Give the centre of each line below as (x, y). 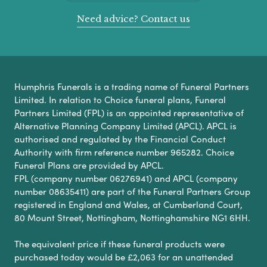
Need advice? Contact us (133, 18)
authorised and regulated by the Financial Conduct (120, 139)
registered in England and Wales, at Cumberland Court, (128, 204)
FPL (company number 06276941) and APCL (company (126, 178)
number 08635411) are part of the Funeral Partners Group (132, 191)
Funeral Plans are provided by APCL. (89, 165)
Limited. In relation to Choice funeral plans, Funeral (120, 99)
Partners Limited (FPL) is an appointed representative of (129, 112)
